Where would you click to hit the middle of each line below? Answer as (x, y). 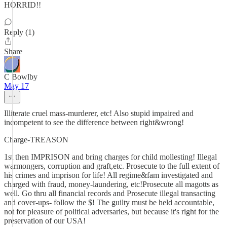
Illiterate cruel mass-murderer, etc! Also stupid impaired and (99, 113)
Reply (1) (19, 32)
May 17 (16, 86)
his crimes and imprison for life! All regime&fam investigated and (108, 175)
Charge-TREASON (36, 140)
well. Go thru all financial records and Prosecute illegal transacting (110, 193)
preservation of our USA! (45, 221)
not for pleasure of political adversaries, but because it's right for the (111, 212)
